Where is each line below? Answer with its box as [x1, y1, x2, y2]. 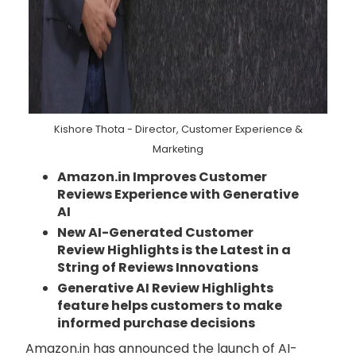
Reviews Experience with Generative [57, 185, 299, 203]
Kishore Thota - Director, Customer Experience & [53, 122, 303, 136]
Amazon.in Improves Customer [57, 168, 267, 186]
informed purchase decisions [57, 314, 255, 332]
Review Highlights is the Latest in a [57, 241, 291, 259]
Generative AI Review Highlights [57, 279, 273, 297]
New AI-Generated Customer [57, 223, 253, 242]
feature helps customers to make [57, 296, 282, 315]
